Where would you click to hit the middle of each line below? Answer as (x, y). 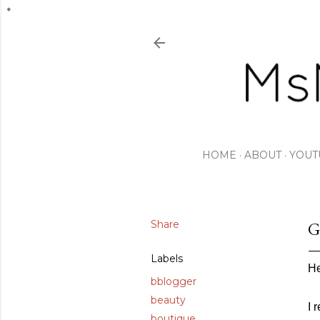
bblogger (174, 281)
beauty (168, 300)
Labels (167, 258)
